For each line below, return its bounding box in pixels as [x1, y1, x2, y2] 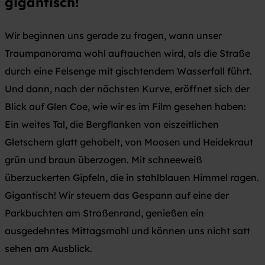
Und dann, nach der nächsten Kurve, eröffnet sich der [5, 82, 250, 95]
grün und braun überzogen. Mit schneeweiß [5, 153, 202, 166]
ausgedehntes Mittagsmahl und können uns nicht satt [5, 224, 250, 237]
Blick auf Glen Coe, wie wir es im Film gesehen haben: [5, 100, 246, 112]
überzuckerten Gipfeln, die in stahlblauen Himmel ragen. [5, 171, 259, 183]
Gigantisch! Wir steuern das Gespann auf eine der [5, 189, 229, 201]
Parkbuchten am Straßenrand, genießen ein [5, 206, 204, 219]
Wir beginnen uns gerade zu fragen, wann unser [5, 29, 222, 41]
